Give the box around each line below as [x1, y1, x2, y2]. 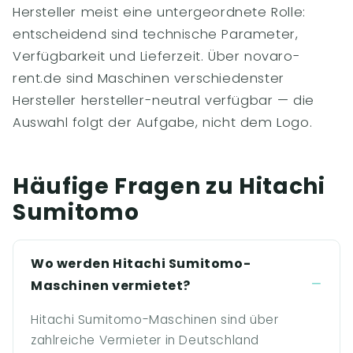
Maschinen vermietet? [31, 277, 191, 295]
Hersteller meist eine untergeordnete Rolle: [13, 3, 306, 21]
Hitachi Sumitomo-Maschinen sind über [31, 311, 279, 328]
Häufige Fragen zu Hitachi [13, 171, 325, 202]
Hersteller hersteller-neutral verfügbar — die [13, 91, 315, 110]
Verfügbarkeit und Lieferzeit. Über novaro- [13, 47, 301, 65]
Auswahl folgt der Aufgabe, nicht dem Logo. [13, 113, 313, 132]
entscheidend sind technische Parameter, [13, 25, 299, 43]
